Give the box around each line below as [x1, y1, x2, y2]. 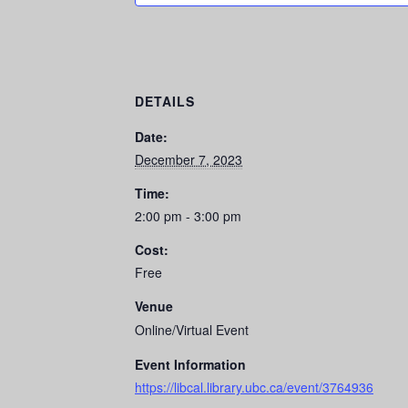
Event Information [135, 355, 246, 374]
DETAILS [135, 92, 195, 111]
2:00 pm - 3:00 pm [135, 207, 241, 226]
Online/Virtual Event [135, 321, 249, 340]
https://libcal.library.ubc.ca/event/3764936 [135, 378, 373, 397]
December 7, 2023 [135, 150, 242, 169]
